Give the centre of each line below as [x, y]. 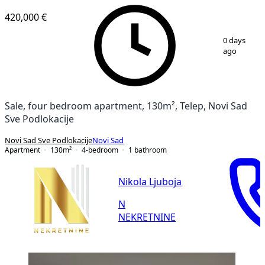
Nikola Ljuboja [150, 182]
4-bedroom [100, 150]
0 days [234, 40]
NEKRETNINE [147, 217]
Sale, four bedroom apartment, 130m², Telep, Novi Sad [126, 106]
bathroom [151, 150]
